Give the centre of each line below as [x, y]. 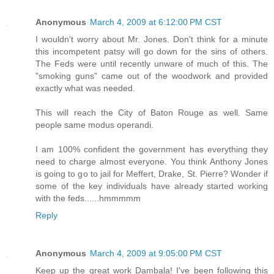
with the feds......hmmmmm [88, 198]
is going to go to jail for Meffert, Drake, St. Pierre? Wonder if [152, 174]
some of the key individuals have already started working [152, 186]
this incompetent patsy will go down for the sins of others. [152, 52]
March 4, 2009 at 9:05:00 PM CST [156, 254]
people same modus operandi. [94, 125]
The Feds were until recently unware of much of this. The [152, 64]
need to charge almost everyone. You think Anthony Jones [152, 162]
